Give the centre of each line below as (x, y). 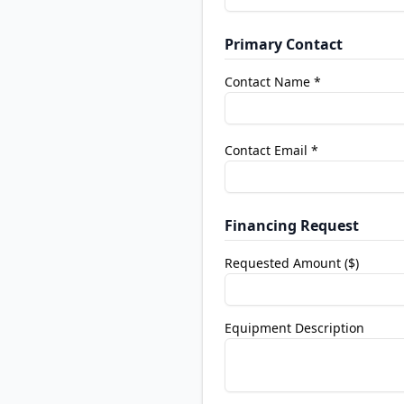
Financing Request (292, 225)
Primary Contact (284, 44)
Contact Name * (273, 82)
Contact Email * (271, 150)
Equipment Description (294, 328)
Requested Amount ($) (292, 263)
